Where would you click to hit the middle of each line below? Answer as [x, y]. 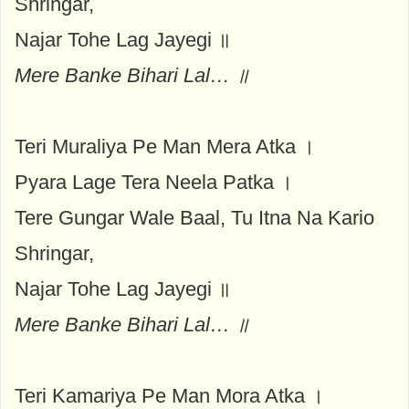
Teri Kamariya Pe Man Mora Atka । [169, 395]
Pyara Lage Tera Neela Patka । [154, 182]
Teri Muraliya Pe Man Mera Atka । [165, 146]
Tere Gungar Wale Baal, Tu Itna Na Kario [194, 217]
